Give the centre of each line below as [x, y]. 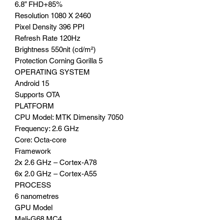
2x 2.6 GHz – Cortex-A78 [56, 162]
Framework [33, 151]
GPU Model [34, 207]
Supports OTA [37, 94]
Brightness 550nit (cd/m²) [55, 49]
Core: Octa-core [41, 139]
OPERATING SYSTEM [52, 72]
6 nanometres [37, 196]
